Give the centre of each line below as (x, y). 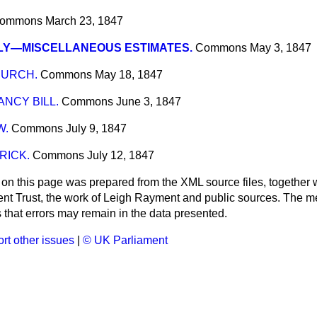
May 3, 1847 (281, 48)
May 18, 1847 (129, 75)
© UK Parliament (125, 241)
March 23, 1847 (84, 21)
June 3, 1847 (149, 102)
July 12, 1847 (121, 156)
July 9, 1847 (96, 129)
